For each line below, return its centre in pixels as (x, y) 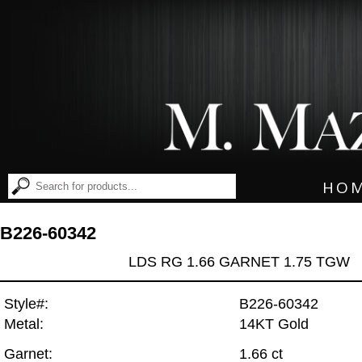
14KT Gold (274, 324)
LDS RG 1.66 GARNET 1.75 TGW (239, 261)
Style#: (26, 304)
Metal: (24, 324)
